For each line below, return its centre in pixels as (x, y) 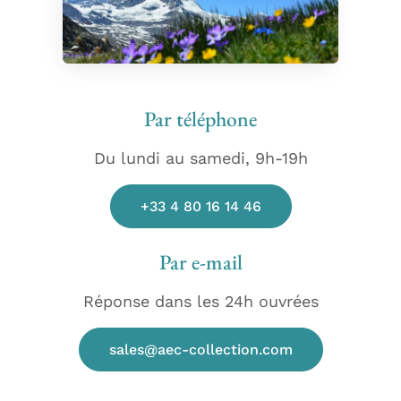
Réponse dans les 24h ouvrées (200, 301)
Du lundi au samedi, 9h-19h (200, 158)
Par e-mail (200, 261)
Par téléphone (200, 118)
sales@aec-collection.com (200, 349)
